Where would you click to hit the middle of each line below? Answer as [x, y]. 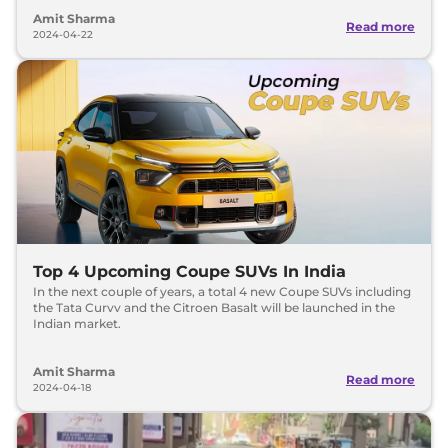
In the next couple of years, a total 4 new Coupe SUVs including [222, 291]
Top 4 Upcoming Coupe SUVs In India [189, 271]
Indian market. [77, 323]
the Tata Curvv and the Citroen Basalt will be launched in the [214, 307]
